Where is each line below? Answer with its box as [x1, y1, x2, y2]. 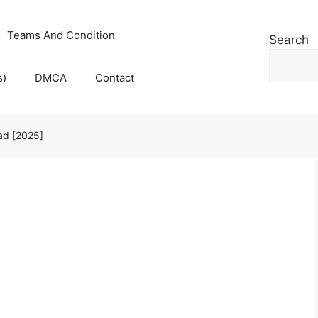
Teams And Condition [7, 28, 116, 42]
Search [269, 33, 309, 47]
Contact [95, 71, 135, 84]
